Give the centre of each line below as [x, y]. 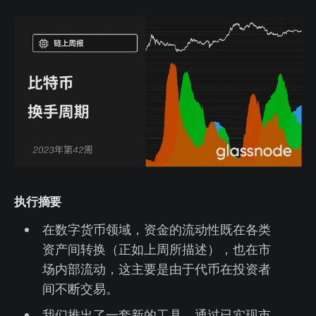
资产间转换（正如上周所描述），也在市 [156, 249]
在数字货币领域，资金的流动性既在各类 [156, 229]
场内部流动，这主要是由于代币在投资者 [156, 268]
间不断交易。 [80, 288]
